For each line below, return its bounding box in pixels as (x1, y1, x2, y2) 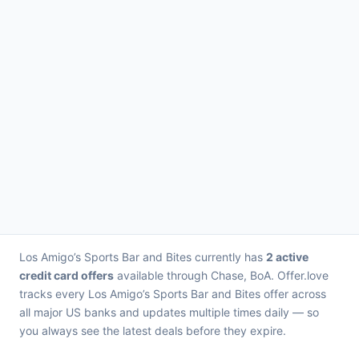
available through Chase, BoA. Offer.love (114, 268, 329, 282)
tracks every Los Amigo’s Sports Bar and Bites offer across (19, 287, 326, 301)
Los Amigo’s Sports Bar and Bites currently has (19, 250, 266, 264)
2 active (266, 250, 309, 264)
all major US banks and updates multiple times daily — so (19, 305, 319, 319)
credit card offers (19, 268, 114, 282)
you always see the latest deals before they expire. (19, 324, 286, 337)
